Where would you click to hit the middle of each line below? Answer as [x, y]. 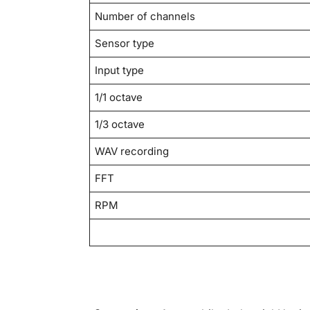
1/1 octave [119, 98]
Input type [120, 71]
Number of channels [145, 17]
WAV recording [132, 152]
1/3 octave [120, 125]
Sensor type [125, 44]
